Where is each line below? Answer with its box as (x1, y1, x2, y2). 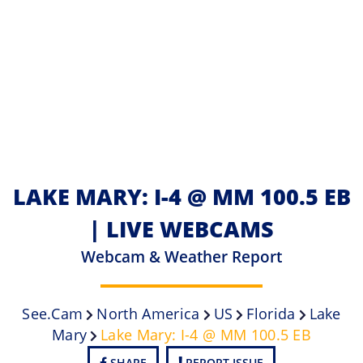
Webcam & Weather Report (81, 245, 282, 267)
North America (96, 303, 200, 323)
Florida (246, 303, 296, 323)
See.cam (22, 303, 83, 323)
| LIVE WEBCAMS (89, 213, 274, 244)
